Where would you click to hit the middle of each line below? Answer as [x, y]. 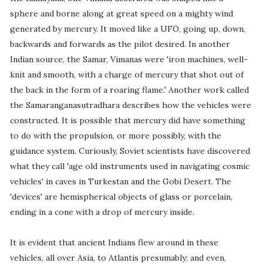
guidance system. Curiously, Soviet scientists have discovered [130, 151]
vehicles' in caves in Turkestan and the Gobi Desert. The [120, 182]
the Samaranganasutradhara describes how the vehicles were [130, 105]
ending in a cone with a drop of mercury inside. [102, 212]
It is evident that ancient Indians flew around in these [114, 243]
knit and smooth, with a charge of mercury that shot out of [127, 75]
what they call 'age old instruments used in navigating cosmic [129, 166]
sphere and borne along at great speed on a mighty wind [121, 14]
